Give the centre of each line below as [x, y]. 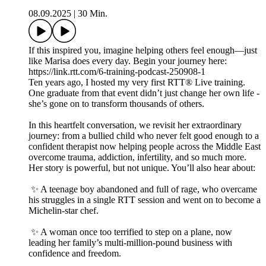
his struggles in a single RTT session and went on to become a [145, 200]
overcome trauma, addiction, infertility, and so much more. [137, 157]
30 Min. [93, 14]
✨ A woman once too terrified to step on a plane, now [130, 232]
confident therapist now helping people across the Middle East [145, 147]
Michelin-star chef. [64, 211]
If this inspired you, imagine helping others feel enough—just [143, 50]
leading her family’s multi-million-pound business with [130, 243]
